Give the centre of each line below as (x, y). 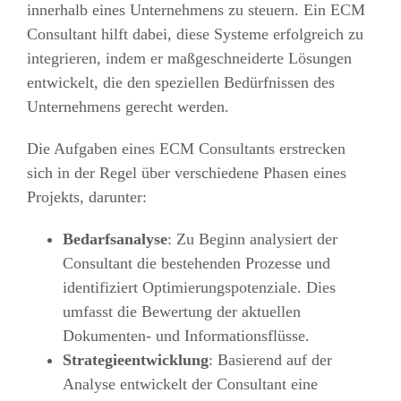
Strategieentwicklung (135, 360)
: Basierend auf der (270, 360)
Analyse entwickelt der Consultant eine (190, 384)
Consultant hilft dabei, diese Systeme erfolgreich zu (195, 34)
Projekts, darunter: (86, 197)
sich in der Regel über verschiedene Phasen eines (186, 173)
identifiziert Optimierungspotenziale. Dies (199, 288)
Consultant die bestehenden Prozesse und (196, 264)
